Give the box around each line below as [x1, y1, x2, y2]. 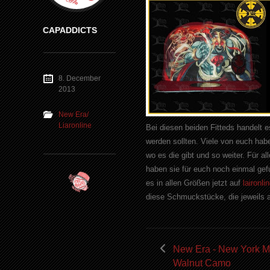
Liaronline [58, 121, 92, 130]
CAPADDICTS [43, 25, 98, 35]
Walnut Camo [173, 257, 231, 268]
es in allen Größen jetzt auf [146, 178, 243, 188]
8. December [58, 74, 101, 83]
